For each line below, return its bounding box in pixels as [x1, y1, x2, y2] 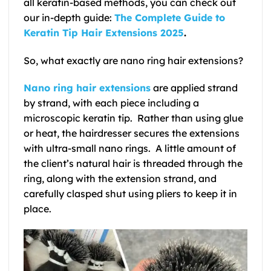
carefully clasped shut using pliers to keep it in [24, 188, 237, 200]
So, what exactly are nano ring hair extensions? [24, 54, 243, 67]
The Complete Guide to [114, 11, 225, 24]
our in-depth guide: [24, 11, 114, 24]
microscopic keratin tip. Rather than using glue [24, 112, 243, 125]
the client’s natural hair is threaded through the [24, 157, 243, 170]
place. [24, 203, 51, 215]
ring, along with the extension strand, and [24, 172, 217, 185]
